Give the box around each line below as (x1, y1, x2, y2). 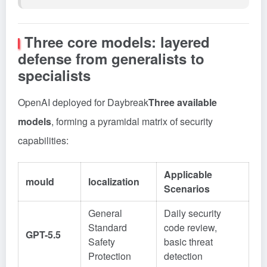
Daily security (164, 206, 221, 220)
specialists (18, 65, 91, 85)
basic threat (164, 235, 213, 249)
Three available (148, 95, 217, 109)
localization (88, 175, 139, 188)
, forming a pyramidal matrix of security (51, 114, 213, 128)
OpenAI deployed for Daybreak (18, 95, 148, 109)
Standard (88, 221, 127, 234)
